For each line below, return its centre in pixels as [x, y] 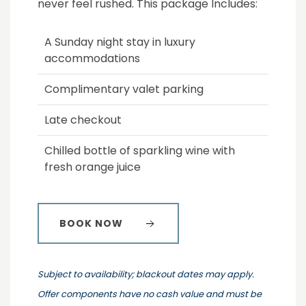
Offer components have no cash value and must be [150, 294]
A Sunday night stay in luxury [120, 42]
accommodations [92, 58]
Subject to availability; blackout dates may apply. [146, 274]
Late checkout [83, 120]
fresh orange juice [93, 167]
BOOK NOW [91, 223]
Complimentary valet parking [124, 89]
